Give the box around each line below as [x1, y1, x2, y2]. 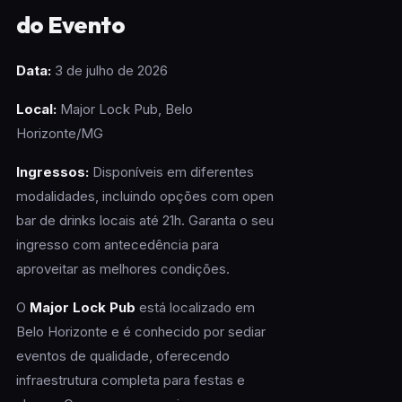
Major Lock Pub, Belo [56, 100, 193, 118]
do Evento [15, 10, 126, 40]
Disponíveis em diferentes [88, 163, 254, 181]
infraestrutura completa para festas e [15, 371, 245, 389]
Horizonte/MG [15, 125, 103, 143]
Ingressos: [15, 163, 89, 181]
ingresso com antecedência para [15, 236, 219, 254]
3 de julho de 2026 [50, 62, 168, 80]
